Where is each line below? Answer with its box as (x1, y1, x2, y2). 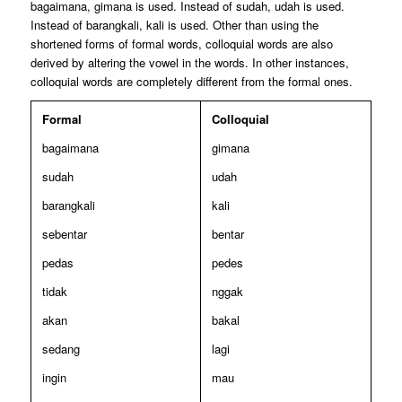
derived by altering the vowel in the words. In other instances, (30, 53, 349, 71)
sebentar (41, 224, 87, 242)
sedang (41, 340, 80, 358)
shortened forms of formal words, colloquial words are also (30, 34, 333, 52)
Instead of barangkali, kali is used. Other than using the (30, 15, 319, 33)
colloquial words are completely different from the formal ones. (30, 72, 353, 90)
